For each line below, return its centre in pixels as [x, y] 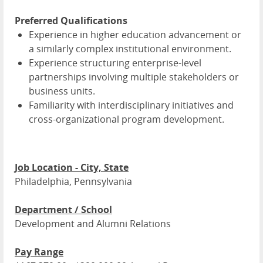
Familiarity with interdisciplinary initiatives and [131, 105]
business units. [62, 91]
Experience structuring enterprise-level [115, 63]
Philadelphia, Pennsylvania [73, 182]
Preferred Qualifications [71, 21]
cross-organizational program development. [127, 119]
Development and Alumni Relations [93, 224]
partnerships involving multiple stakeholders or [134, 77]
